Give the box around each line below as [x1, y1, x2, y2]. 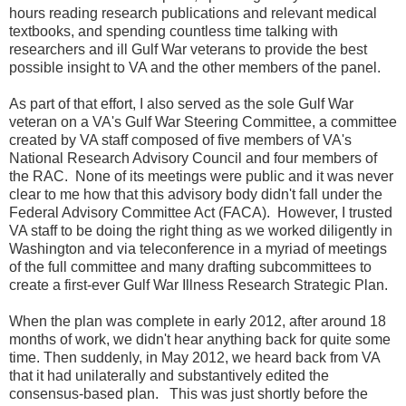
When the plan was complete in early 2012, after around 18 [9, 313, 386, 329]
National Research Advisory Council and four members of [9, 150, 377, 166]
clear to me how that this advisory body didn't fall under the [9, 186, 382, 202]
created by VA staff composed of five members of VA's [9, 131, 352, 148]
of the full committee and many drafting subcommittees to [9, 258, 372, 275]
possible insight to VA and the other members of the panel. [9, 59, 391, 75]
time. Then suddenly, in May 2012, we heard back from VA [9, 349, 380, 365]
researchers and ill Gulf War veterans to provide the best [9, 41, 367, 57]
